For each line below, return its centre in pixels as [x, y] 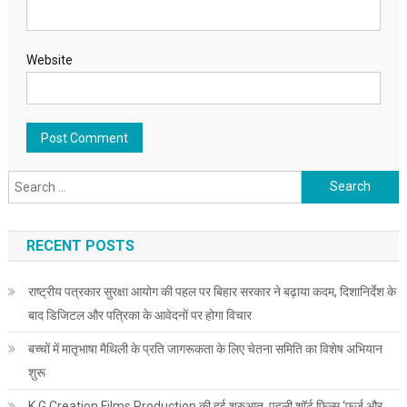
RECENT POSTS [80, 245]
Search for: [333, 181]
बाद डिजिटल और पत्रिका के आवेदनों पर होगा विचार [139, 315]
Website [49, 60]
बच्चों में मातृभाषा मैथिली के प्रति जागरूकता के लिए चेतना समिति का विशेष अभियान [205, 348]
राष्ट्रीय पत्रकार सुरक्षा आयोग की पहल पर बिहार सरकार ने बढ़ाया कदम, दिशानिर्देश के [212, 291]
